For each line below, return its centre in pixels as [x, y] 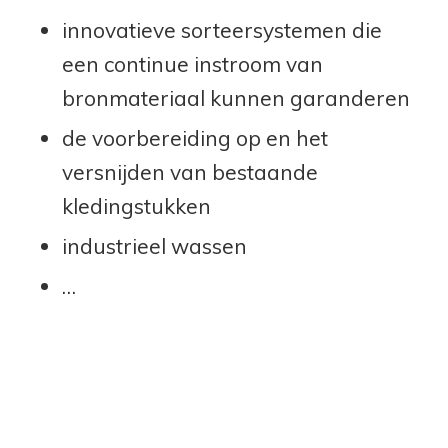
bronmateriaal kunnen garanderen [235, 97]
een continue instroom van [192, 63]
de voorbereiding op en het [194, 137]
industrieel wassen [154, 245]
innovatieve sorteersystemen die [221, 29]
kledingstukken [136, 205]
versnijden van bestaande [189, 171]
